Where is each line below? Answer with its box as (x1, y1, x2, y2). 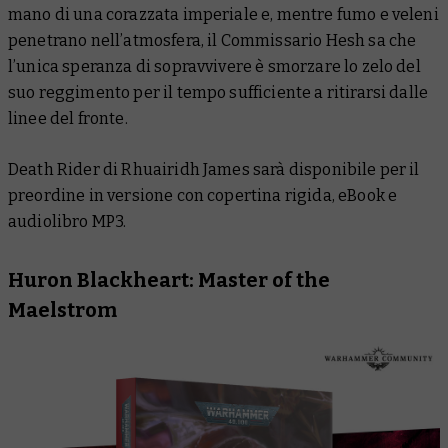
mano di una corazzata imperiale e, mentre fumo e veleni (8, 4, 439, 24)
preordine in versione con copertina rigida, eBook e (8, 185, 398, 205)
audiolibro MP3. (8, 211, 127, 231)
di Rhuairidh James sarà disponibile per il (99, 159, 420, 179)
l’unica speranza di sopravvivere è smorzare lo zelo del (8, 56, 421, 76)
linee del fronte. (8, 108, 128, 128)
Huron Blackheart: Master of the (8, 267, 330, 292)
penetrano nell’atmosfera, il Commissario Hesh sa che (8, 30, 417, 50)
